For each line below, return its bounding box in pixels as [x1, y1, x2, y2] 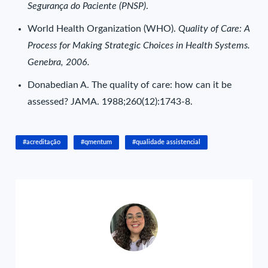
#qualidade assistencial [132, 139, 201, 146]
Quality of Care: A [176, 24, 250, 34]
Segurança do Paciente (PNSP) [28, 1, 147, 11]
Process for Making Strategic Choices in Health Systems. [28, 41, 251, 51]
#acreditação [23, 139, 61, 146]
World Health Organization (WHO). [28, 24, 176, 34]
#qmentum [81, 139, 112, 146]
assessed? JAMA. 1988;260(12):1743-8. [28, 97, 193, 107]
